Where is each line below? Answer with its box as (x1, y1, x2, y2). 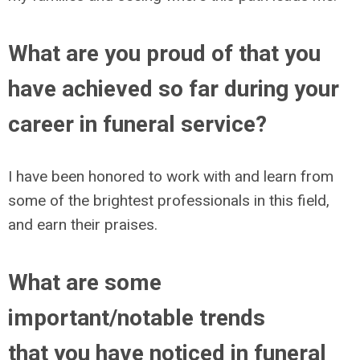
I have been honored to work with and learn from (8, 167, 333, 186)
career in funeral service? (8, 111, 267, 137)
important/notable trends (8, 305, 265, 331)
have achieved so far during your (8, 76, 339, 102)
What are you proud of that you (8, 40, 321, 67)
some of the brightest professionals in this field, (8, 191, 329, 210)
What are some (8, 269, 162, 296)
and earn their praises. (8, 215, 157, 234)
